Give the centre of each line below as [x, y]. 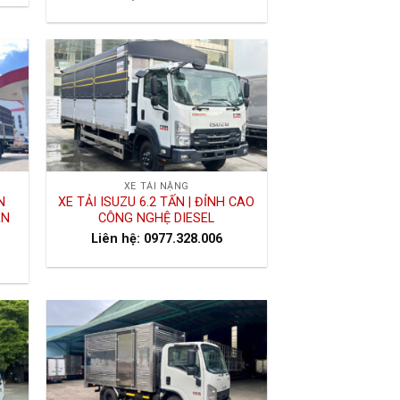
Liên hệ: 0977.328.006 [156, 239]
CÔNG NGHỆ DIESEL [157, 219]
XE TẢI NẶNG [156, 187]
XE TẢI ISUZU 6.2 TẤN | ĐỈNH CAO [157, 203]
